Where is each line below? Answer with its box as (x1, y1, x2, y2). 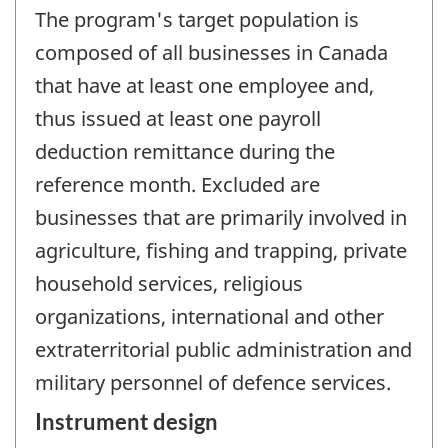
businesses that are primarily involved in (35, 203, 407, 231)
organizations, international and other (35, 302, 384, 330)
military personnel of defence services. (35, 368, 391, 396)
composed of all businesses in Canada (35, 38, 388, 66)
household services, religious (35, 269, 303, 297)
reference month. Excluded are (35, 170, 320, 198)
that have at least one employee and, (35, 71, 374, 99)
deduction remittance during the (35, 137, 335, 165)
